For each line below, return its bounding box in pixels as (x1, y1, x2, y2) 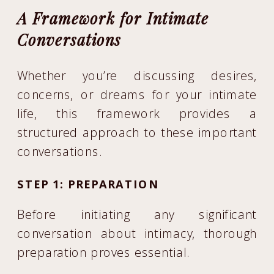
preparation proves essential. (17, 243, 190, 261)
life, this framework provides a (17, 105, 257, 122)
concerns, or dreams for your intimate (17, 86, 257, 103)
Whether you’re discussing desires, (17, 67, 257, 84)
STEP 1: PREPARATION (17, 176, 158, 192)
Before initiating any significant (17, 206, 257, 223)
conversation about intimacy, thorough (17, 225, 257, 242)
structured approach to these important (17, 124, 257, 141)
